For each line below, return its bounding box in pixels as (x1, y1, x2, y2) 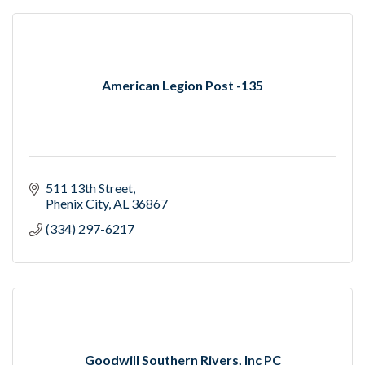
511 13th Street (46, 180, 133, 196)
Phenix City (46, 196, 108, 212)
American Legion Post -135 (102, 77, 263, 94)
